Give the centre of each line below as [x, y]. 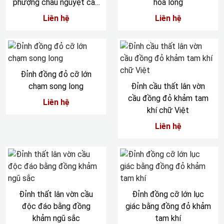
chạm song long [56, 86]
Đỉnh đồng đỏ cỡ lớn [56, 74]
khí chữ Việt [168, 110]
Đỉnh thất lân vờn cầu [56, 194]
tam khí [168, 218]
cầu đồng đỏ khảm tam [168, 98]
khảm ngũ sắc [56, 218]
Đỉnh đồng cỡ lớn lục [168, 194]
